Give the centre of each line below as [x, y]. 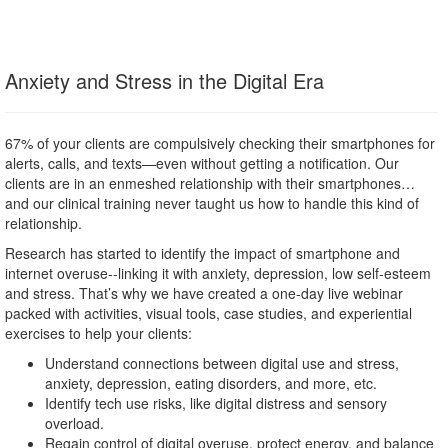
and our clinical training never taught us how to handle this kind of [212, 203]
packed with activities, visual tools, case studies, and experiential [208, 313]
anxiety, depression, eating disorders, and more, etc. [211, 383]
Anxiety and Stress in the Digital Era [164, 80]
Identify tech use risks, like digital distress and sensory [216, 403]
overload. [74, 423]
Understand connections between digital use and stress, [222, 363]
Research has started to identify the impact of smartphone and [202, 253]
